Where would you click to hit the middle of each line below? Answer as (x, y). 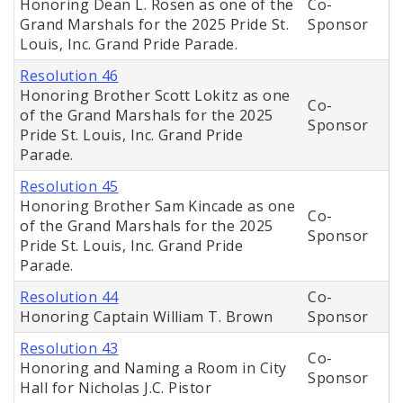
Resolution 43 (69, 349)
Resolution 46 (69, 76)
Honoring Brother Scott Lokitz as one (155, 96)
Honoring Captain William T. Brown (147, 317)
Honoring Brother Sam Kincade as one (158, 206)
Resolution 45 (69, 187)
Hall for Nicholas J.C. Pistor (116, 388)
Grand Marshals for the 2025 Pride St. (155, 25)
